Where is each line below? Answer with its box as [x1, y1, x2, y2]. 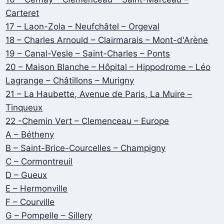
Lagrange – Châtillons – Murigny [5, 75, 134, 86]
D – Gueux [5, 170, 47, 180]
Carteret [5, 8, 39, 18]
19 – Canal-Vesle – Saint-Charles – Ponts [5, 48, 170, 59]
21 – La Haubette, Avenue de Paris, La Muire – [5, 89, 192, 99]
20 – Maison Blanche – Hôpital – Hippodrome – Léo [5, 62, 211, 72]
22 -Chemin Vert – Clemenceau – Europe [5, 116, 169, 126]
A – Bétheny [5, 129, 54, 140]
